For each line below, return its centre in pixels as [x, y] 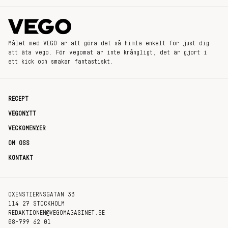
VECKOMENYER [27, 128]
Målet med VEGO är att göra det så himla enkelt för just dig [109, 43]
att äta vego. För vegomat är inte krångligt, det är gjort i [108, 52]
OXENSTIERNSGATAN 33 [41, 194]
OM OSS [19, 143]
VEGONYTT [22, 113]
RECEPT [18, 99]
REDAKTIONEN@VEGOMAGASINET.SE [56, 213]
